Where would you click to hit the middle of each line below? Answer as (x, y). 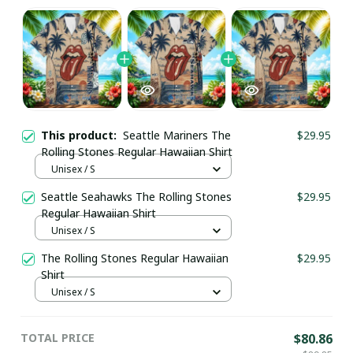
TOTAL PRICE (58, 337)
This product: (82, 135)
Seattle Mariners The (177, 135)
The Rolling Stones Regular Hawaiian (135, 258)
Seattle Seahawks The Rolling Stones (136, 196)
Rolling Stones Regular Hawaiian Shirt (137, 151)
